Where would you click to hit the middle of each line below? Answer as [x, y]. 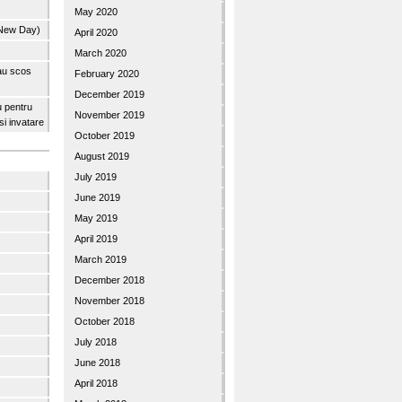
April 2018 [96, 383]
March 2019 [100, 259]
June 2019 [97, 197]
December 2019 [109, 94]
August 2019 [102, 156]
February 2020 [107, 74]
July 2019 [96, 177]
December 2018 [109, 280]
